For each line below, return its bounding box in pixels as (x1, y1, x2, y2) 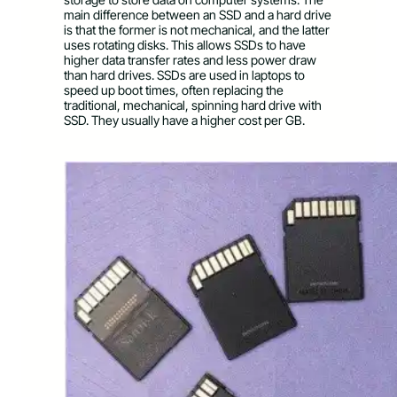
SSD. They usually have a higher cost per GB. (64, 112, 305, 128)
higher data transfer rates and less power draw (64, 51, 316, 67)
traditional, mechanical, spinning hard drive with (64, 97, 322, 113)
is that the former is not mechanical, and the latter (64, 21, 330, 37)
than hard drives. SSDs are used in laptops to (64, 66, 305, 82)
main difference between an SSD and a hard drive (64, 6, 331, 22)
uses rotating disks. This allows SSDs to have (64, 36, 306, 52)
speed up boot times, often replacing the (64, 82, 284, 97)
